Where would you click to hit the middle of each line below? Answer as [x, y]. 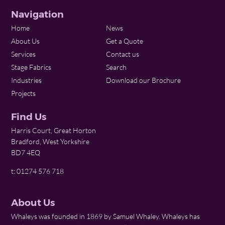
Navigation [38, 14]
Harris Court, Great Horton [54, 130]
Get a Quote [125, 41]
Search [117, 67]
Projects [24, 93]
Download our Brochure [144, 80]
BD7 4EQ [26, 152]
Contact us [123, 54]
